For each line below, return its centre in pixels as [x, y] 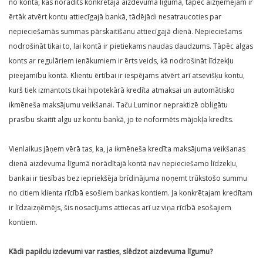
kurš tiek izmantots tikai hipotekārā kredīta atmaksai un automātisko [122, 90]
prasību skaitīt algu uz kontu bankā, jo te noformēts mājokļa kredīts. [121, 120]
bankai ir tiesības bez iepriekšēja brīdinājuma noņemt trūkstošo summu [128, 178]
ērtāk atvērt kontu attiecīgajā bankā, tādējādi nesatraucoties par [115, 17]
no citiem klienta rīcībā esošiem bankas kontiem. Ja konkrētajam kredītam [131, 193]
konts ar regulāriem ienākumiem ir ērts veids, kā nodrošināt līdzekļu [121, 61]
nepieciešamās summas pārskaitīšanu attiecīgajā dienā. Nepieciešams [125, 32]
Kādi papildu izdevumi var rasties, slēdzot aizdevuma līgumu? [111, 252]
